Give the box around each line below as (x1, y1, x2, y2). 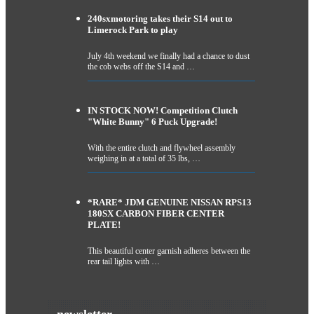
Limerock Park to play (87, 24, 178, 35)
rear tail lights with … (87, 257, 160, 267)
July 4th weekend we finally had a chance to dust (87, 50, 250, 61)
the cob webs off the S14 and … (87, 61, 195, 71)
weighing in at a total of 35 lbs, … (87, 153, 200, 164)
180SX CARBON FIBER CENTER (87, 208, 224, 219)
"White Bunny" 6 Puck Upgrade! (87, 116, 217, 127)
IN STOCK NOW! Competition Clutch (87, 104, 238, 116)
